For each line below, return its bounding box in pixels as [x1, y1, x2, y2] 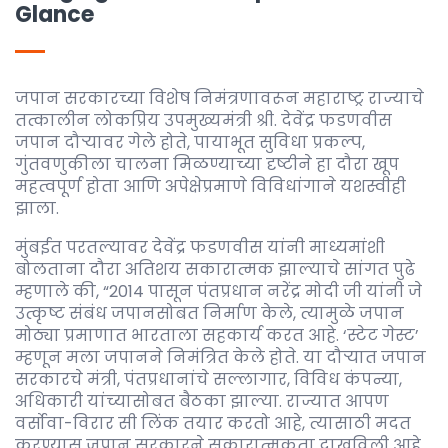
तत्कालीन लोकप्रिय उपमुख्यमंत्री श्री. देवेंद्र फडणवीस [15, 109, 392, 132]
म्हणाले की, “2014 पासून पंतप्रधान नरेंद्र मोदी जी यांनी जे [15, 280, 422, 303]
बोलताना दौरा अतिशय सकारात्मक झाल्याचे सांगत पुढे [15, 258, 415, 281]
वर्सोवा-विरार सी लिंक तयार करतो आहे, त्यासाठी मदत [15, 412, 411, 435]
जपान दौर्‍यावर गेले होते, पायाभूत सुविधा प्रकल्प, [15, 131, 365, 154]
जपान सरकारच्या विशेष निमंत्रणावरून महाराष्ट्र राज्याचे [15, 87, 424, 110]
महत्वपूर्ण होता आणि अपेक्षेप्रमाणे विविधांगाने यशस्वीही [15, 175, 406, 198]
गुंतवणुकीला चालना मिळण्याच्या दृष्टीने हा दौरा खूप [15, 153, 399, 176]
